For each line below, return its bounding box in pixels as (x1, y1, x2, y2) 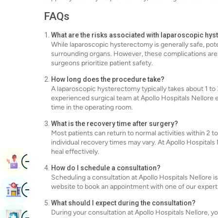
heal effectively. (51, 147, 99, 156)
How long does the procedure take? (51, 75, 164, 83)
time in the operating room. (51, 103, 133, 111)
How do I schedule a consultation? (51, 164, 161, 172)
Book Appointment (21, 157, 90, 166)
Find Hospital (21, 185, 69, 194)
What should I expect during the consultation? (51, 199, 196, 207)
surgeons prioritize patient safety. (51, 59, 153, 67)
